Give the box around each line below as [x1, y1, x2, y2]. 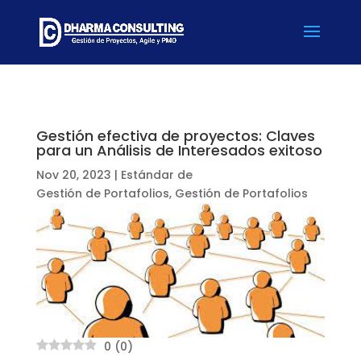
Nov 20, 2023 [35, 167, 111, 183]
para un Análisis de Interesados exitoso [35, 140, 322, 160]
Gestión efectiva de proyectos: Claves [35, 126, 315, 146]
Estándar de [120, 167, 193, 183]
